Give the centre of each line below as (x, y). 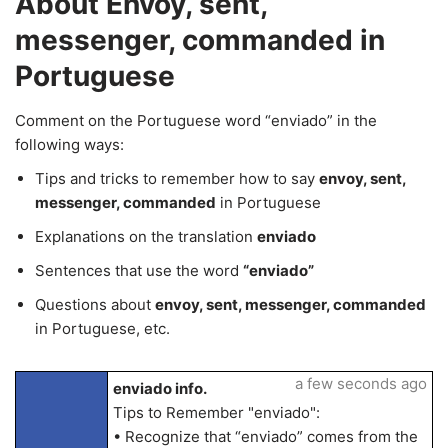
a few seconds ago (360, 383)
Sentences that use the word (139, 270)
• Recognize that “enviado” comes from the (265, 436)
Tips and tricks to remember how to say (177, 178)
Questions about (95, 304)
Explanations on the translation (146, 236)
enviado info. (159, 388)
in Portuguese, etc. (102, 328)
